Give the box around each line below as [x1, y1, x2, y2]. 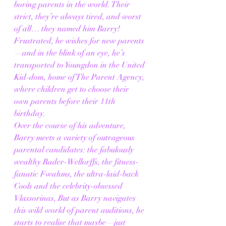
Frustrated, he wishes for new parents [14, 36, 144, 46]
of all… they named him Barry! [14, 24, 122, 34]
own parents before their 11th [14, 96, 118, 107]
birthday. [14, 108, 45, 119]
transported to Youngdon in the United [14, 60, 147, 71]
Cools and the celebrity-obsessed [14, 181, 125, 192]
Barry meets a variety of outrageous [14, 133, 137, 143]
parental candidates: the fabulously [14, 145, 136, 155]
